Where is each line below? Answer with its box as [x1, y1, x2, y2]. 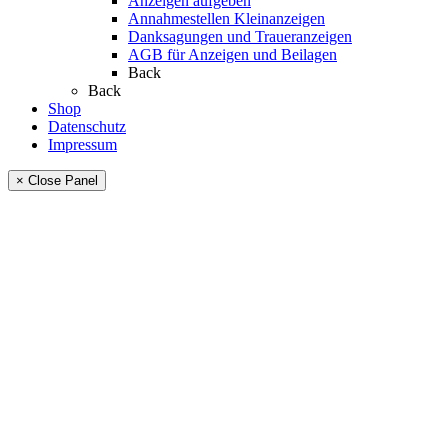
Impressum [48, 136, 117, 154]
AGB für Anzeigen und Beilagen [128, 46, 337, 64]
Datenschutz [48, 118, 126, 136]
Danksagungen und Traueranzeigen [128, 28, 352, 46]
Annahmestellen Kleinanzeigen [128, 10, 325, 28]
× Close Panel [16, 173, 98, 189]
